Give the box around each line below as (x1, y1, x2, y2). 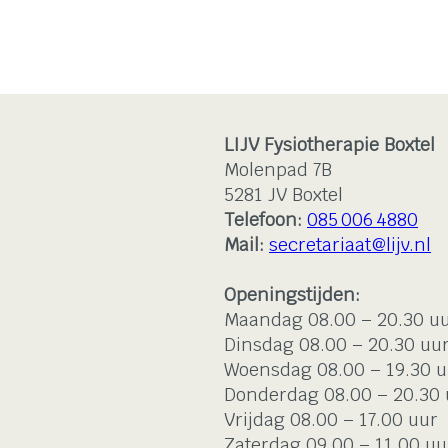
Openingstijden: (224, 283, 360, 307)
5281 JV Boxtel (224, 183, 343, 207)
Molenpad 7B (224, 158, 332, 182)
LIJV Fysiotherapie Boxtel (224, 133, 435, 157)
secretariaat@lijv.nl (269, 233, 431, 257)
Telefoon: (224, 208, 307, 232)
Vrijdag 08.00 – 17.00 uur (224, 408, 438, 432)
